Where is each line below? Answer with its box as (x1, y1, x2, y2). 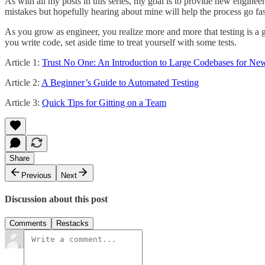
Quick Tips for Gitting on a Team (42, 97, 166, 108)
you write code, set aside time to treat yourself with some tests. (5, 37, 237, 47)
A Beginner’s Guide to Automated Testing (41, 77, 199, 88)
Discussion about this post (5, 194, 108, 205)
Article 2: (5, 77, 41, 88)
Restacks (56, 219, 89, 228)
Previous (21, 170, 51, 180)
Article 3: (5, 97, 42, 108)
